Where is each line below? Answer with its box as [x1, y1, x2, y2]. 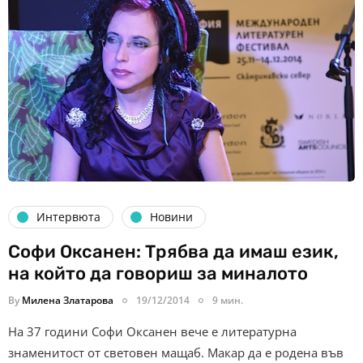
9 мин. [212, 293, 243, 307]
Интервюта [36, 209, 100, 225]
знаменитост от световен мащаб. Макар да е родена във [8, 344, 344, 361]
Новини [150, 209, 193, 225]
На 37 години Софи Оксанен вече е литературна [8, 322, 297, 340]
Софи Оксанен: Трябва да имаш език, [8, 240, 339, 263]
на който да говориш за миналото [8, 262, 308, 284]
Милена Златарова [22, 293, 113, 307]
